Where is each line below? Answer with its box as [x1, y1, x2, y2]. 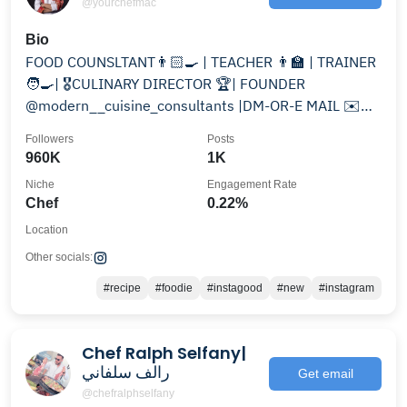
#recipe [104, 282, 141, 294]
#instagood [207, 282, 263, 294]
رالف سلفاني [82, 361, 170, 383]
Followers [25, 133, 74, 145]
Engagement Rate [207, 178, 297, 191]
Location [25, 223, 68, 236]
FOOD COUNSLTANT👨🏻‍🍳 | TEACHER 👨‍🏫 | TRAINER [25, 53, 376, 71]
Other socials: [25, 251, 93, 263]
